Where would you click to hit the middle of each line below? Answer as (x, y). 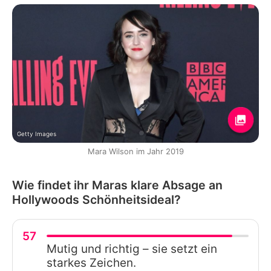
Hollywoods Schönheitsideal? (96, 199)
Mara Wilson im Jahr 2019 (135, 151)
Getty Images (37, 133)
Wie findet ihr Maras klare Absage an (117, 185)
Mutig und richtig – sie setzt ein (132, 249)
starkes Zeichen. (91, 263)
